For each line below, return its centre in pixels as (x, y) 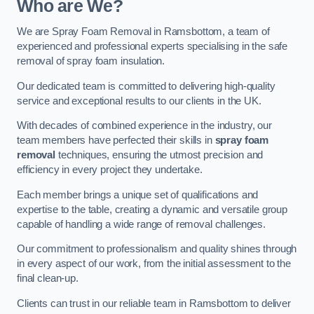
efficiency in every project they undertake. (110, 170)
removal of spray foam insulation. (91, 61)
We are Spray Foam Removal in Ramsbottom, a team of (143, 32)
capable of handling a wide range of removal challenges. (142, 224)
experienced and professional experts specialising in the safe (152, 47)
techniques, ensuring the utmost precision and (159, 155)
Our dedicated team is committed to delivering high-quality (146, 86)
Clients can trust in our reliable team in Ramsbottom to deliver (154, 303)
